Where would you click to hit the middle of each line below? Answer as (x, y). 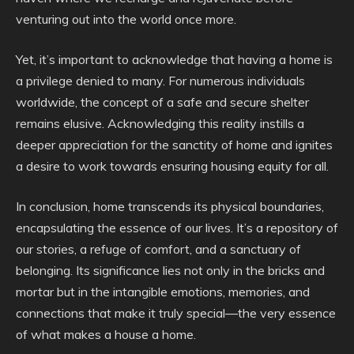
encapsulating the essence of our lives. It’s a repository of (177, 228)
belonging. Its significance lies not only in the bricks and (170, 270)
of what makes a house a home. (106, 334)
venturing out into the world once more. (126, 19)
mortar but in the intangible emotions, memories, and (163, 292)
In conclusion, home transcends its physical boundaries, (170, 206)
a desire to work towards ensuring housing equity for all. (172, 166)
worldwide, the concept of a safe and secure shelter (162, 102)
